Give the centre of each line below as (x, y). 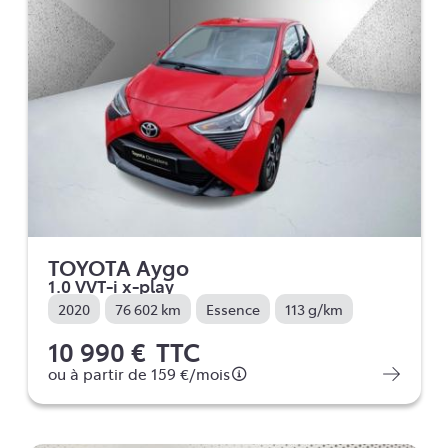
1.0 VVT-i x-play (110, 286)
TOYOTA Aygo (118, 267)
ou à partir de (99, 374)
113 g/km (313, 309)
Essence (232, 309)
